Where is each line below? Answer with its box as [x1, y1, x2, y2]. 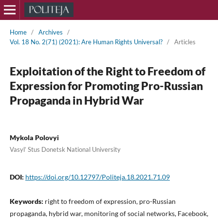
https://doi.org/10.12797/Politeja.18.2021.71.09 [25, 172, 170, 181]
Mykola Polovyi [9, 133, 59, 142]
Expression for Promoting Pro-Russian [9, 78, 203, 92]
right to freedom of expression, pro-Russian [44, 197, 176, 205]
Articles [174, 37, 196, 46]
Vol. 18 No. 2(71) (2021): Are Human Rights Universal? [9, 37, 163, 46]
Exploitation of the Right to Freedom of [9, 64, 205, 78]
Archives [38, 28, 63, 36]
